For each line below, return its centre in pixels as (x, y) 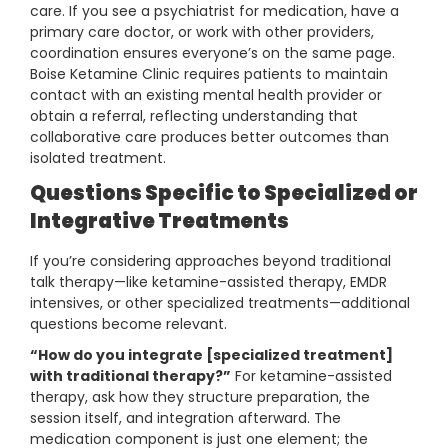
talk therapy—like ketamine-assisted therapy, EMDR (208, 282)
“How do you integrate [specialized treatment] (211, 355)
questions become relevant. (128, 324)
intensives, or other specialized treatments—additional (220, 303)
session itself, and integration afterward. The (185, 418)
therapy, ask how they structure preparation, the (200, 397)
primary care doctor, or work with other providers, (202, 32)
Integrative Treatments (159, 221)
